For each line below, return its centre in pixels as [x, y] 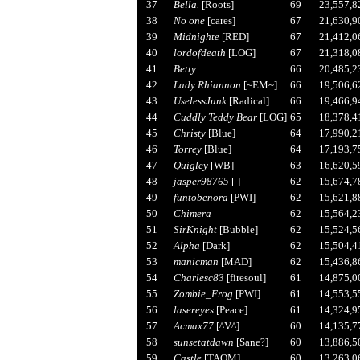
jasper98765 [201, 181]
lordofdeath [199, 52]
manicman [196, 261]
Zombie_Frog [203, 293]
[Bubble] [237, 229]
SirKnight [195, 229]
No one [189, 20]
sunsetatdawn [203, 342]
